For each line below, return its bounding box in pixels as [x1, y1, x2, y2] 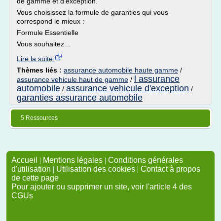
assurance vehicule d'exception [66, 83, 189, 93]
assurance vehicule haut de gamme [17, 75, 128, 83]
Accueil [11, 156, 37, 164]
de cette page [11, 174, 59, 182]
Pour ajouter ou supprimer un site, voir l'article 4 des [11, 183, 192, 191]
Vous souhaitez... [17, 40, 70, 48]
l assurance [134, 74, 180, 84]
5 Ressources [21, 114, 58, 121]
